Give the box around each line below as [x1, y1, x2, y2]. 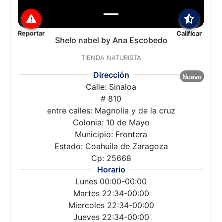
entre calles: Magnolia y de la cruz [47, 106, 175, 116]
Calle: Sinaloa [86, 82, 136, 92]
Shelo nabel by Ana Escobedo [55, 35, 167, 46]
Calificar [176, 29, 202, 37]
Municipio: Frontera [75, 129, 147, 140]
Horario [97, 165, 125, 175]
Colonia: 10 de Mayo [72, 117, 150, 128]
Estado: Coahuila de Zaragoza [54, 141, 168, 152]
